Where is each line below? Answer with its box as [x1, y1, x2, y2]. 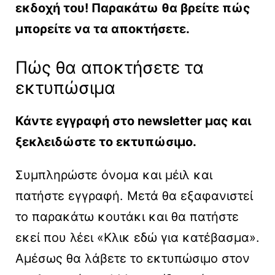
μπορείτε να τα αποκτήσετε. [15, 21, 190, 37]
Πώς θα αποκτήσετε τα [15, 57, 204, 79]
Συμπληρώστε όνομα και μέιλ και [15, 168, 212, 183]
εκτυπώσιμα [15, 77, 120, 99]
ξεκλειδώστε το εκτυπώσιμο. [15, 134, 196, 150]
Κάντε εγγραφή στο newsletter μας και [15, 114, 251, 129]
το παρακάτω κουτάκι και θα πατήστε [15, 209, 239, 225]
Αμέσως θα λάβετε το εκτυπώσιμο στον [15, 251, 250, 266]
